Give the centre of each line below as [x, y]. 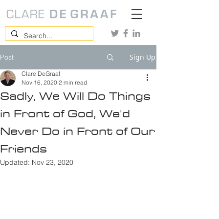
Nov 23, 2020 [53, 162]
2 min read [73, 82]
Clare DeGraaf [41, 74]
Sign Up [142, 57]
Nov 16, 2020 [39, 82]
